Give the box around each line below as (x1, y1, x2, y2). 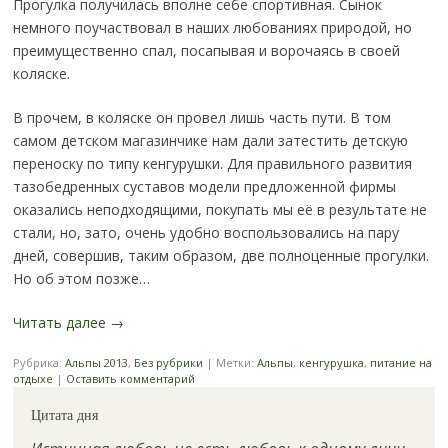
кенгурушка (298, 355, 364, 370)
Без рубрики (133, 355, 203, 370)
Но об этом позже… (12, 269, 150, 288)
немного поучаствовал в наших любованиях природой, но (12, 18, 412, 37)
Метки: (215, 355, 257, 370)
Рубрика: (12, 355, 65, 370)
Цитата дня (30, 407, 98, 423)
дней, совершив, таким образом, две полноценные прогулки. (12, 246, 429, 265)
